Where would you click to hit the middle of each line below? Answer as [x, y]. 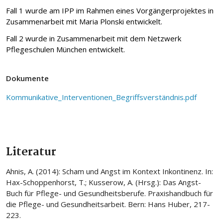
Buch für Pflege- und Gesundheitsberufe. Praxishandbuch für [110, 193]
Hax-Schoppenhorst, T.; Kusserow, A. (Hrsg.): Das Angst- [104, 182]
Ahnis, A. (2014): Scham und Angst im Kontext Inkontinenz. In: [110, 171]
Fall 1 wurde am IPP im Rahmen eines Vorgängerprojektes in [110, 11]
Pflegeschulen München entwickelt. [65, 50]
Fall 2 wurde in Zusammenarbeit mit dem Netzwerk [94, 39]
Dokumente [27, 78]
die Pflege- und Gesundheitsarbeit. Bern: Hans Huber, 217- [108, 204]
